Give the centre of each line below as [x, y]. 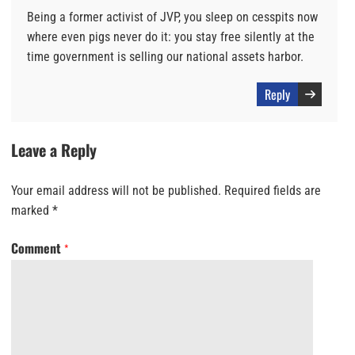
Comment [38, 248]
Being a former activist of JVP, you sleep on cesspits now [172, 17]
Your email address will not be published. [116, 190]
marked [32, 210]
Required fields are [273, 190]
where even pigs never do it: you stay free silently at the [171, 36]
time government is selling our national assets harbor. [165, 56]
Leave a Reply [54, 149]
